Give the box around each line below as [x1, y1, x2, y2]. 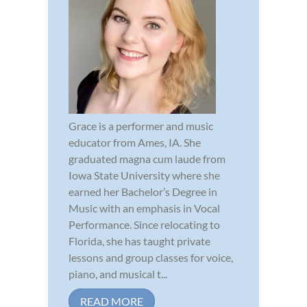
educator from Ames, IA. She [69, 135, 201, 149]
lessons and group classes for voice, [69, 250, 233, 264]
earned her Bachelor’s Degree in [69, 184, 217, 198]
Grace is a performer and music [69, 119, 213, 132]
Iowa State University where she [69, 168, 220, 182]
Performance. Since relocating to [69, 217, 220, 231]
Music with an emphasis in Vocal [69, 201, 220, 214]
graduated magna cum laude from [69, 151, 225, 165]
